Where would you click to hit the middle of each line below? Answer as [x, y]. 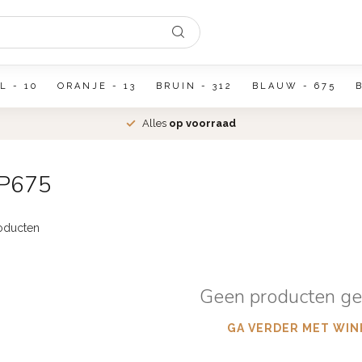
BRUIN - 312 [194, 86]
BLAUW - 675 [294, 86]
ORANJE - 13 [97, 86]
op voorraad [202, 123]
